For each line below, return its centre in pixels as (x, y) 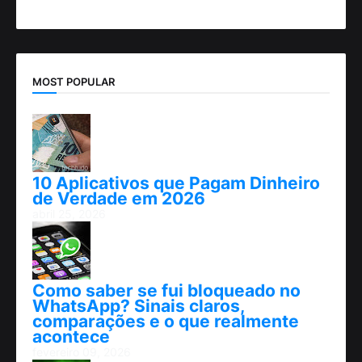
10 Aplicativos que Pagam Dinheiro (176, 183)
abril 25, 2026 (69, 214)
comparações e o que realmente (166, 322)
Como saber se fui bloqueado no (166, 291)
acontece (71, 337)
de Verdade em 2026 (119, 199)
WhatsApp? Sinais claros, (138, 306)
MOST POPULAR (74, 81)
